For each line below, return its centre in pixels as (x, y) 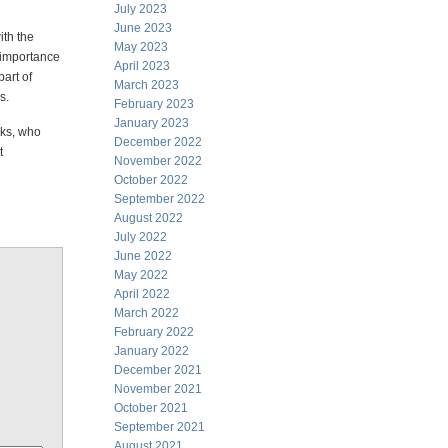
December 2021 (158, 370)
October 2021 (151, 408)
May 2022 (141, 275)
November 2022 (158, 161)
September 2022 (159, 199)
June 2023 (143, 28)
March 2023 (146, 85)
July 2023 (140, 9)
